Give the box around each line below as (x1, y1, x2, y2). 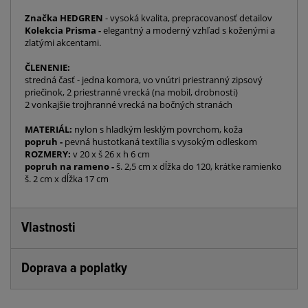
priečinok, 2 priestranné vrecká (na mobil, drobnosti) (25, 86, 238, 99)
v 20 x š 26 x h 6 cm (71, 148, 152, 161)
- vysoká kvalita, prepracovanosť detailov (103, 12, 272, 25)
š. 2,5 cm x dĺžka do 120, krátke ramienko (114, 160, 282, 173)
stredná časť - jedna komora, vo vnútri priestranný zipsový (25, 74, 263, 87)
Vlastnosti (21, 219, 76, 238)
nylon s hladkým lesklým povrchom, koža (74, 123, 243, 136)
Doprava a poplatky (21, 260, 127, 278)
